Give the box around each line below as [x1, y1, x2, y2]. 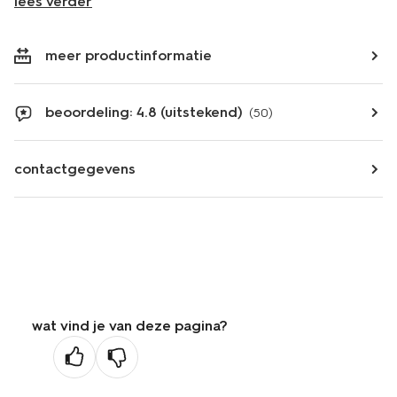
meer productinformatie [45, 47, 212, 64]
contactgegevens [14, 160, 136, 177]
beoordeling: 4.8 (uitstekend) [45, 104, 243, 121]
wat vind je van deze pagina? [32, 317, 228, 334]
